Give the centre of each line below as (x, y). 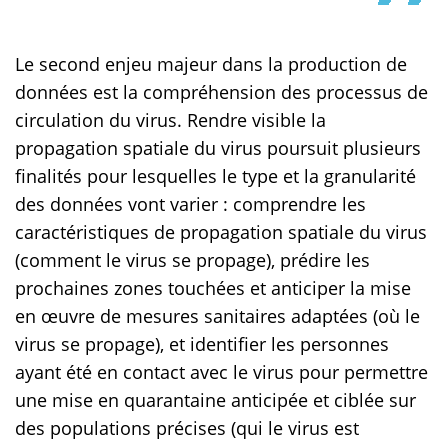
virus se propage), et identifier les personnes (202, 344)
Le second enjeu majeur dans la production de (211, 64)
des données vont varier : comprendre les (190, 204)
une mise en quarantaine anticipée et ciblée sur (215, 400)
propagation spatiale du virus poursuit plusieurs (218, 148)
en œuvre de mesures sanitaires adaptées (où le (217, 316)
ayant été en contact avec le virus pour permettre (221, 372)
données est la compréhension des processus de (221, 92)
